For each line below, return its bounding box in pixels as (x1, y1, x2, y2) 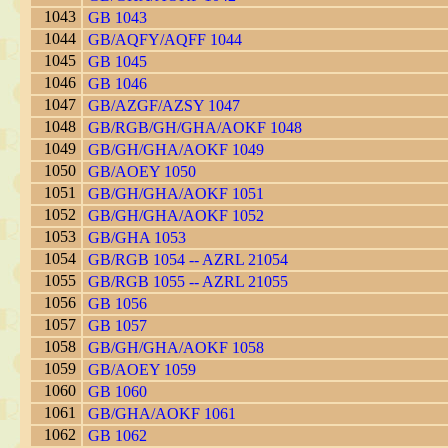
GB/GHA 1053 (88, 229, 186, 247)
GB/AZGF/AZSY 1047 (88, 97, 240, 115)
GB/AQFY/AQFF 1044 (88, 31, 242, 49)
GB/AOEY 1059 (88, 361, 196, 379)
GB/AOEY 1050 (88, 163, 196, 181)
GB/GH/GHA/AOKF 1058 (88, 339, 264, 357)
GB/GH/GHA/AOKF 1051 (88, 185, 264, 203)
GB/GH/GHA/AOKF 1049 (88, 141, 264, 159)
